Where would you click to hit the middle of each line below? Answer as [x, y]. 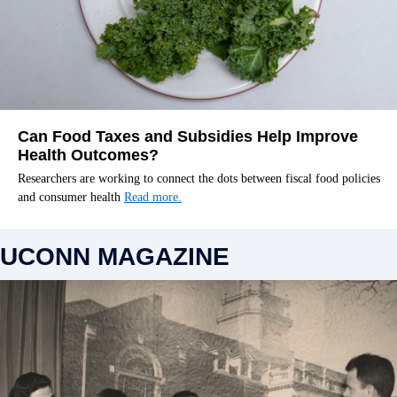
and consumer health [71, 197]
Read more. [153, 197]
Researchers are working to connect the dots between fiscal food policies [199, 178]
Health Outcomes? [88, 155]
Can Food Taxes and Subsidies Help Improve [188, 136]
